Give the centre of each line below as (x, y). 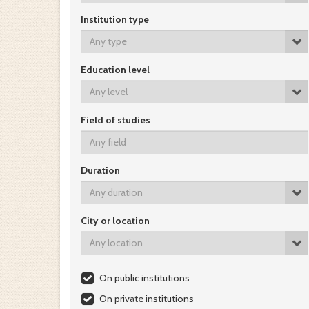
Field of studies (116, 120)
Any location (116, 243)
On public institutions (144, 278)
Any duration (116, 192)
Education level (115, 70)
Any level (109, 92)
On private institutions (147, 299)
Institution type (115, 19)
